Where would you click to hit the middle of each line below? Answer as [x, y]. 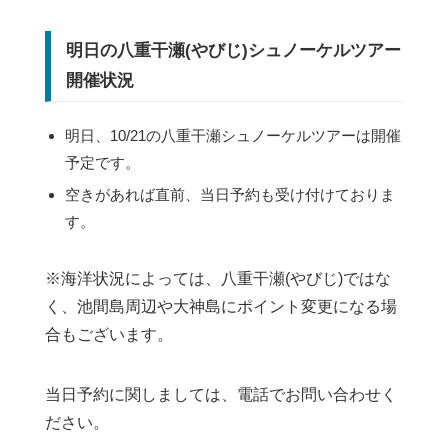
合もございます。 [109, 334]
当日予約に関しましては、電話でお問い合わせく [221, 394]
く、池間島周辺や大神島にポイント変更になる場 [221, 306]
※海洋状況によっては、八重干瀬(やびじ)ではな [218, 278]
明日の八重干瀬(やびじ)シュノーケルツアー [233, 50]
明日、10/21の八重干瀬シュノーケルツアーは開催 [233, 135]
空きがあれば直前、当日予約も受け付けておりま [230, 194]
